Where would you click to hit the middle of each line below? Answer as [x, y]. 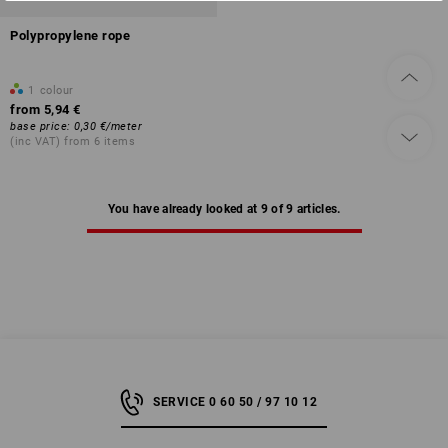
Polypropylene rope [70, 35]
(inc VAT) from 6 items [72, 141]
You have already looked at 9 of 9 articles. [224, 209]
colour [56, 90]
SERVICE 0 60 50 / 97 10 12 [235, 402]
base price [38, 126]
